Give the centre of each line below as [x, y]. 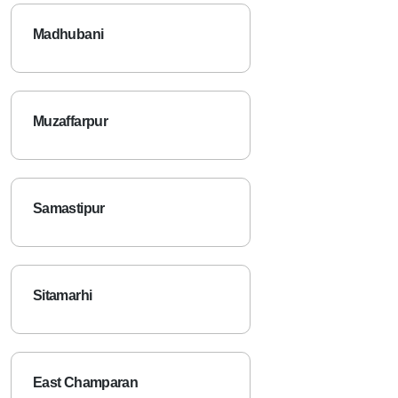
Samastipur [69, 208]
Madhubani [68, 34]
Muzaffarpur [70, 121]
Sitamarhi [63, 295]
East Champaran [86, 382]
